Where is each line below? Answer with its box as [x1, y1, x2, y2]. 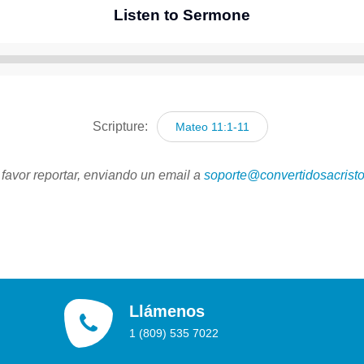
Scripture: [93, 119, 152, 133]
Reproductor [180, 61, 253, 76]
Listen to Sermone [113, 6, 250, 24]
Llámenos [129, 301, 205, 320]
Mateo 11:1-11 [175, 119, 250, 133]
